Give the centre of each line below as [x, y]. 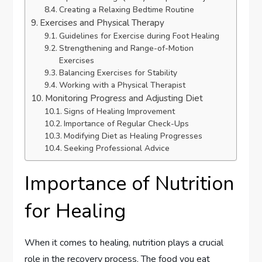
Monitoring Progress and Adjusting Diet [124, 98]
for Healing [75, 211]
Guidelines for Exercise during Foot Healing [139, 36]
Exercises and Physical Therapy [102, 23]
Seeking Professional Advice [116, 148]
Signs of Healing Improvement [119, 111]
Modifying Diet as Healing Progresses [133, 136]
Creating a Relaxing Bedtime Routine [126, 9]
